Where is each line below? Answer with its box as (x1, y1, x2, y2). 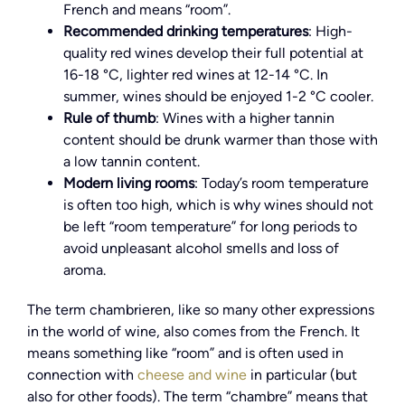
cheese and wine (137, 366, 247, 384)
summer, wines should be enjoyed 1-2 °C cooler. (63, 88, 373, 106)
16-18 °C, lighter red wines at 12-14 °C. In (63, 66, 328, 84)
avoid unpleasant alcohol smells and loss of (63, 240, 339, 258)
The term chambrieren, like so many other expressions (27, 301, 374, 319)
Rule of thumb (63, 109, 155, 127)
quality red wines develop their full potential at (63, 44, 363, 62)
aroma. (63, 261, 106, 279)
